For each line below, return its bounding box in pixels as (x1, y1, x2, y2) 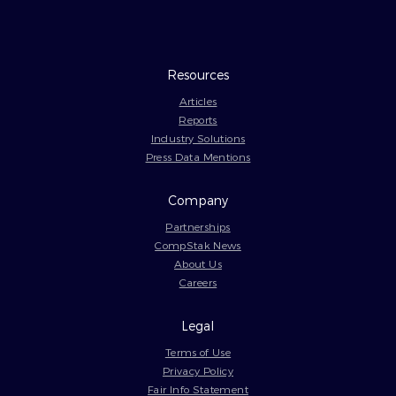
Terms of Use (164, 345, 232, 358)
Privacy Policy (162, 363, 234, 377)
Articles (179, 94, 217, 107)
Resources (166, 66, 229, 82)
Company (167, 192, 228, 208)
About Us (174, 256, 222, 270)
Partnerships (165, 219, 231, 232)
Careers (179, 275, 217, 288)
